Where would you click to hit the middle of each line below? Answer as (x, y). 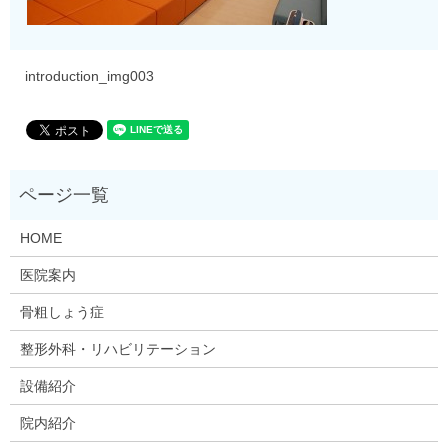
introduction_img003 (89, 75)
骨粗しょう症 (61, 312)
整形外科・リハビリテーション (117, 349)
